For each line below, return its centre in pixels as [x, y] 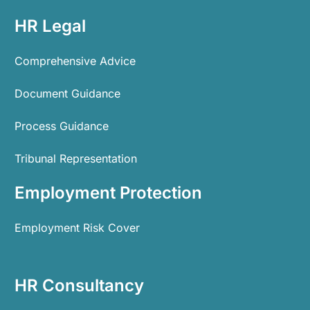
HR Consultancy [79, 285]
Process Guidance [62, 126]
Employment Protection [108, 192]
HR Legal [50, 26]
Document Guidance [67, 94]
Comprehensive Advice [75, 61]
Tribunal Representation [76, 158]
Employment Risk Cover [77, 227]
